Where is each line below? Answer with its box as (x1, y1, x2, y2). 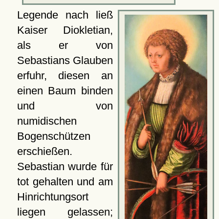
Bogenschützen (17, 130, 90, 142)
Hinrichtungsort (17, 190, 88, 203)
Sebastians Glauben (17, 54, 113, 66)
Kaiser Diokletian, (17, 23, 113, 36)
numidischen (17, 114, 77, 127)
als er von (17, 39, 113, 51)
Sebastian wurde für (17, 160, 113, 173)
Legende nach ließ (17, 8, 113, 21)
